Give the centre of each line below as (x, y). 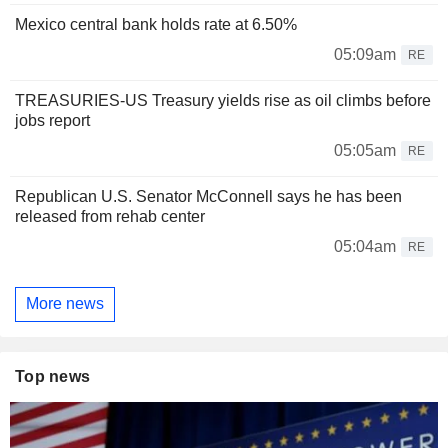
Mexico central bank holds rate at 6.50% (156, 24)
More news (65, 304)
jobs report (52, 120)
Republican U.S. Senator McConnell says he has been (208, 196)
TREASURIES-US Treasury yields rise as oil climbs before (223, 100)
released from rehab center (110, 216)
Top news (53, 376)
